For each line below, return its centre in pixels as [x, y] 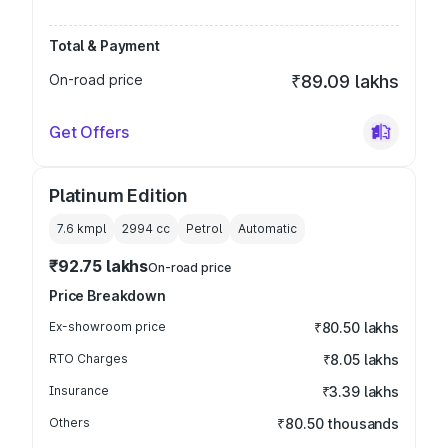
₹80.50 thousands [338, 423]
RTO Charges [88, 358]
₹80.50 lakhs [356, 327]
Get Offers [89, 132]
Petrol [204, 228]
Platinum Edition [119, 195]
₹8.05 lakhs [360, 359]
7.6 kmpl [81, 228]
